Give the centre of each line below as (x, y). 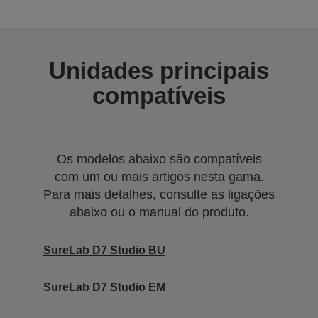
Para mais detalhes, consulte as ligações (159, 194)
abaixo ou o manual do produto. (159, 212)
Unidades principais (159, 70)
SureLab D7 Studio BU (104, 250)
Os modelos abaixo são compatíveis (159, 159)
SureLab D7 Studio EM (104, 287)
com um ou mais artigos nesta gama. (159, 176)
